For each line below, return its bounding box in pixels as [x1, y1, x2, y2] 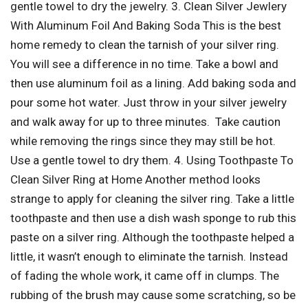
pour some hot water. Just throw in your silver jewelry [10, 95, 287, 109]
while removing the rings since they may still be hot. [10, 133, 276, 148]
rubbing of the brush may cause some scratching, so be [10, 287, 296, 302]
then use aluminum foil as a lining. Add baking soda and [10, 76, 296, 90]
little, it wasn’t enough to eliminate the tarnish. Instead [10, 249, 288, 263]
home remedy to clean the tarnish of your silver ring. [10, 37, 279, 52]
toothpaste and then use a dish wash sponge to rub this [10, 210, 296, 225]
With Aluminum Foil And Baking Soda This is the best [10, 18, 281, 32]
